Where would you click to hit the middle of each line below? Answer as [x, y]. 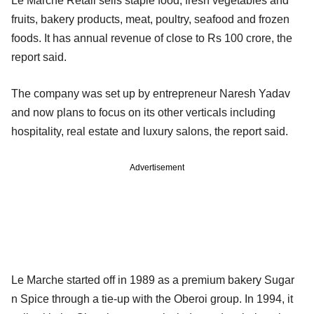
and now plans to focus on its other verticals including [143, 112]
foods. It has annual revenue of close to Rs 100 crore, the [152, 38]
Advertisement [157, 167]
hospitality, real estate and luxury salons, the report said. [150, 131]
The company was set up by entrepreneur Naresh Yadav [151, 93]
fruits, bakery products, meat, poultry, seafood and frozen [150, 19]
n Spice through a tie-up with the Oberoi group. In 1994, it [152, 299]
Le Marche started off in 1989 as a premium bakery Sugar [153, 280]
